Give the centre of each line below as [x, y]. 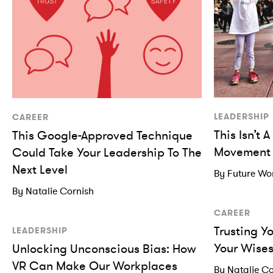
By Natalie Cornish [53, 191]
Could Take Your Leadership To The [107, 152]
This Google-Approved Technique [102, 135]
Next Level [40, 169]
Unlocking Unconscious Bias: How [104, 249]
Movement [242, 152]
